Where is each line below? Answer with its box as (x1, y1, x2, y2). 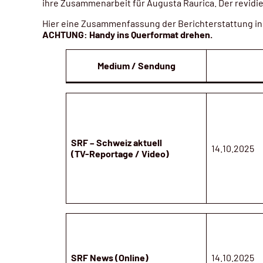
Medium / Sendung (97, 59, 176, 71)
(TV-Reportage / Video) (71, 147, 169, 159)
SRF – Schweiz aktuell (71, 136, 162, 148)
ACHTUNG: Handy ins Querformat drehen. (42, 28, 213, 40)
